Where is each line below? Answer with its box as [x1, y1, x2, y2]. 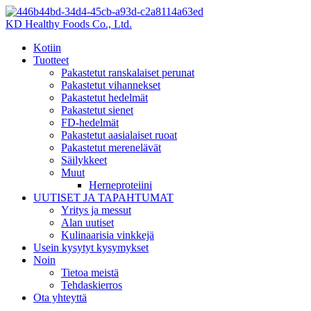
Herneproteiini [89, 179, 152, 191]
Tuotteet [33, 54, 69, 66]
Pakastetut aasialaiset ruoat [61, 129, 177, 141]
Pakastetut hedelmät [61, 92, 148, 103]
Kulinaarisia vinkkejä [61, 229, 154, 241]
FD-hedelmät [61, 117, 119, 128]
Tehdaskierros [61, 279, 122, 291]
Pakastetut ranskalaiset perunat [61, 67, 194, 78]
